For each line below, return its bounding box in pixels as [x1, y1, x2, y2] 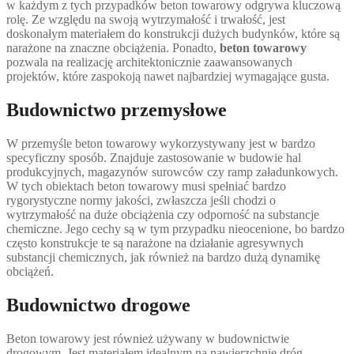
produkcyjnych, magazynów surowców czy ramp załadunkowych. [6, 164, 338, 179]
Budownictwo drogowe [6, 294, 190, 315]
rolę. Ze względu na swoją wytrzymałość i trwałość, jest [6, 13, 285, 27]
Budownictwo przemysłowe [6, 100, 227, 121]
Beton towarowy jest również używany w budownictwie [6, 331, 289, 345]
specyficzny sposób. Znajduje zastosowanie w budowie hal [6, 150, 301, 164]
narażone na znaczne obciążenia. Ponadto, [6, 41, 220, 55]
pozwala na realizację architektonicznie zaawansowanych [6, 55, 292, 70]
